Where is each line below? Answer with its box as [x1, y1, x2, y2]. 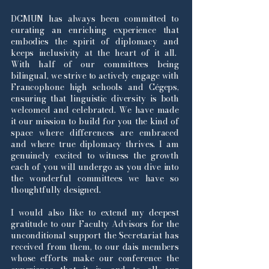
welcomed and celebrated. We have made [11, 103, 179, 116]
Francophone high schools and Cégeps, [11, 80, 179, 94]
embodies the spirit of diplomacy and [11, 35, 179, 48]
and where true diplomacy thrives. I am [11, 138, 179, 151]
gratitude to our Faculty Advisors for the [11, 217, 179, 231]
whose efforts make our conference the [11, 252, 179, 265]
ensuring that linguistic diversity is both [11, 92, 179, 105]
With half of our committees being [11, 58, 179, 71]
